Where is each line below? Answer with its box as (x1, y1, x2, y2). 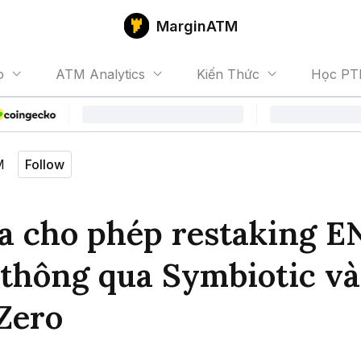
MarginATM (156, 17, 238, 35)
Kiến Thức (197, 66, 259, 82)
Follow (25, 156, 64, 172)
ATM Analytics (56, 66, 145, 82)
